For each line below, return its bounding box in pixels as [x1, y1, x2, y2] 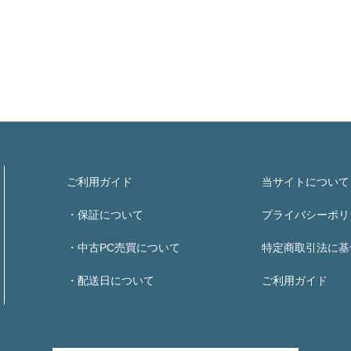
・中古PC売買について [67, 241, 180, 255]
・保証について [67, 208, 143, 222]
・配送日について [67, 274, 154, 288]
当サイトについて [262, 175, 349, 189]
